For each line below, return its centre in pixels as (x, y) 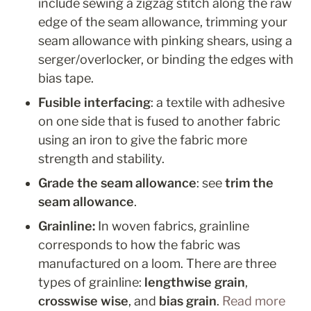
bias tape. (66, 78)
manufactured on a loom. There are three (157, 264)
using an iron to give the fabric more (143, 140)
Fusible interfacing (94, 103)
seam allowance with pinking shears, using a (165, 41)
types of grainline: (91, 283)
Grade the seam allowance (117, 183)
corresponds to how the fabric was (139, 245)
